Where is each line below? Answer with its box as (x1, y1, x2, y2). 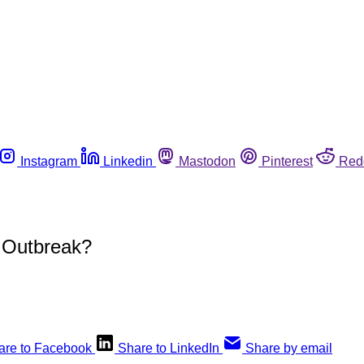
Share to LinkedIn (118, 340, 219, 355)
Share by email (245, 340, 332, 355)
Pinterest (262, 154, 313, 168)
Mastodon (179, 154, 236, 168)
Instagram (20, 154, 77, 168)
